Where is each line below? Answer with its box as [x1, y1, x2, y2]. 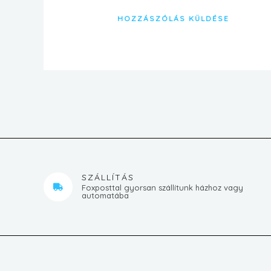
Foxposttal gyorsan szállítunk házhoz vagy [82, 182, 243, 192]
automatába [82, 190, 129, 200]
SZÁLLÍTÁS [82, 171, 134, 183]
